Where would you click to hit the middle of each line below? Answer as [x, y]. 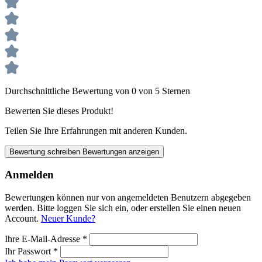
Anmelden [29, 175]
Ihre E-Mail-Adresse [44, 239]
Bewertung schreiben [46, 151]
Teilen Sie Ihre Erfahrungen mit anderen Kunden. [96, 130]
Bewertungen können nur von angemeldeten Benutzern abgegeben [128, 198]
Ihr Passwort [29, 251]
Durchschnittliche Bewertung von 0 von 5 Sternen [97, 91]
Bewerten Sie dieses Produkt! [59, 111]
